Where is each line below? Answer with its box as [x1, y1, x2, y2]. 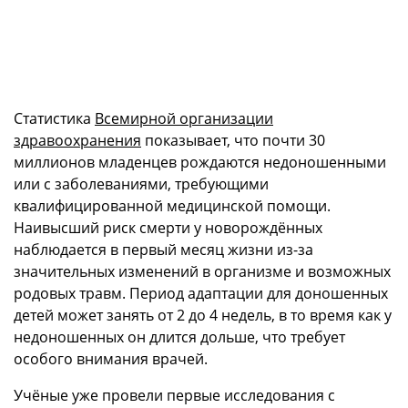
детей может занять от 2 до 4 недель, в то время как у [14, 305, 392, 326]
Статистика [14, 108, 95, 129]
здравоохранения [14, 130, 141, 151]
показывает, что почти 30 [141, 130, 325, 151]
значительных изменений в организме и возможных [14, 261, 391, 282]
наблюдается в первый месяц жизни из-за [14, 240, 313, 260]
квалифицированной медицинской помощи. [14, 196, 331, 217]
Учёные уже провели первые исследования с [14, 385, 335, 406]
